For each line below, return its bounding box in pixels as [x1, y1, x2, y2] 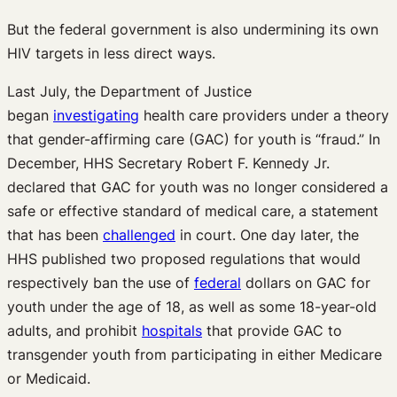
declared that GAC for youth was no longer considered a [7, 177, 388, 196]
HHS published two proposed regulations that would [7, 249, 361, 268]
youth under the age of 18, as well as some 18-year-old [7, 297, 377, 315]
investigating [53, 105, 139, 124]
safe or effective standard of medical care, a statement [7, 201, 378, 220]
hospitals [142, 321, 202, 339]
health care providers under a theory [139, 105, 389, 124]
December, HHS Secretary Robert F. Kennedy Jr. [7, 153, 330, 172]
